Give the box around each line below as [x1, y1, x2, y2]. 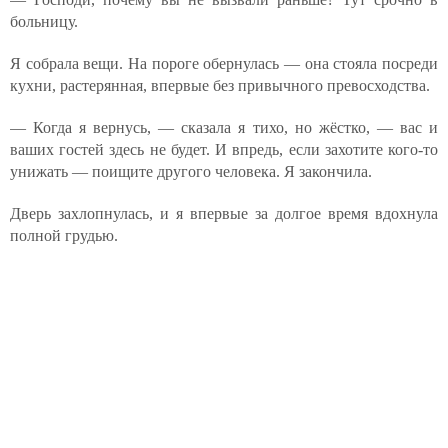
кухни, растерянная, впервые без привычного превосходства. [10, 77, 430, 94]
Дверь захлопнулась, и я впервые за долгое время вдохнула [10, 205, 438, 222]
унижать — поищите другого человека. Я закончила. [10, 163, 372, 180]
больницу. [10, 13, 78, 30]
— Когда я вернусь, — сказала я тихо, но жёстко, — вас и [10, 119, 438, 136]
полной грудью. [10, 227, 118, 244]
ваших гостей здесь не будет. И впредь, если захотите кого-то [10, 141, 438, 158]
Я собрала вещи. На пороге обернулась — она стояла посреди [10, 55, 438, 72]
